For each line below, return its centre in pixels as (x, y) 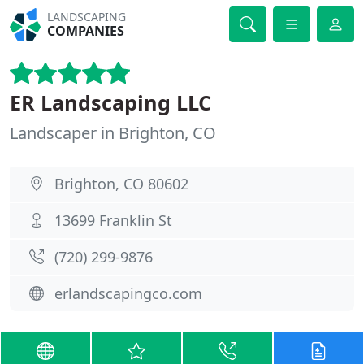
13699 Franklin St (113, 220)
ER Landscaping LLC (110, 102)
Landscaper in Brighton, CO (113, 133)
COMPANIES (86, 31)
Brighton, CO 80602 (121, 184)
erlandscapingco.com (128, 293)
